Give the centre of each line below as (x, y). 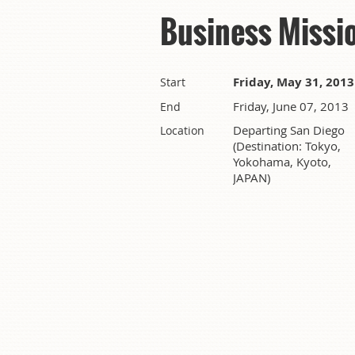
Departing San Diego (289, 130)
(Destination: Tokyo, (287, 145)
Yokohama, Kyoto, (282, 161)
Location (182, 130)
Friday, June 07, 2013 (291, 106)
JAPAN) (252, 177)
